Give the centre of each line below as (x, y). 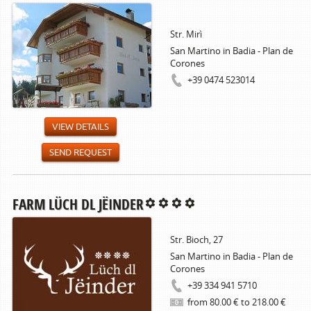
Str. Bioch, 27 (196, 239)
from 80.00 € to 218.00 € (237, 302)
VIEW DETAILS (80, 127)
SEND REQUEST (80, 152)
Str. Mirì (186, 34)
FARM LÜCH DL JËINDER (78, 204)
